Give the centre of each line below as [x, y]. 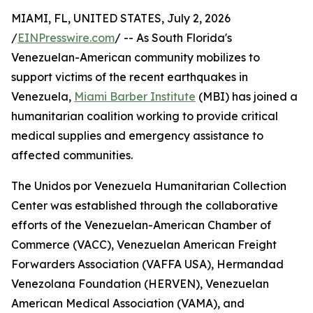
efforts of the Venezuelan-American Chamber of [141, 225]
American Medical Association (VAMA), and [128, 304]
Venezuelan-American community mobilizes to [136, 58]
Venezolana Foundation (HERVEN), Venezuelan [140, 284]
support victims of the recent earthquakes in [130, 77]
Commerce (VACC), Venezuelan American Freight [144, 245]
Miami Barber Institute [135, 97]
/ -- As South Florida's [173, 38]
